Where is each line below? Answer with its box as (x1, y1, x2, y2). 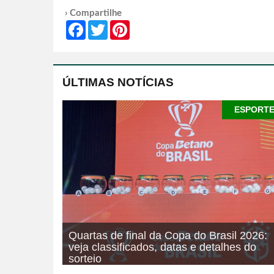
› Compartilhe (65, 9, 122, 18)
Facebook (86, 21, 122, 30)
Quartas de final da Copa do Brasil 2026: (68, 229, 267, 242)
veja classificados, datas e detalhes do (68, 241, 256, 254)
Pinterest (130, 21, 163, 30)
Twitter (108, 21, 134, 30)
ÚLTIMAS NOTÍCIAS (62, 76, 174, 89)
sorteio (68, 253, 102, 265)
